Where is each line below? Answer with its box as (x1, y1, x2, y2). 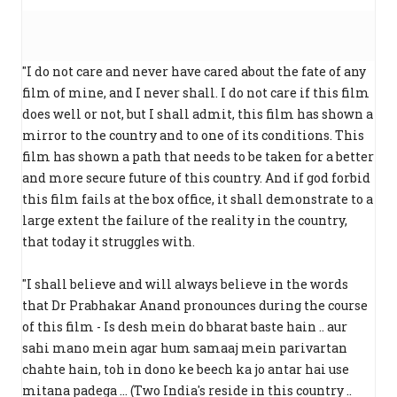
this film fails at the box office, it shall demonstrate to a (22, 191, 373, 208)
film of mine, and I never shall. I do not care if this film (22, 84, 370, 102)
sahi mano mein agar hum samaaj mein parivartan (22, 339, 347, 357)
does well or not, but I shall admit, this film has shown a (22, 105, 373, 123)
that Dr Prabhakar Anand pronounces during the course (22, 297, 368, 315)
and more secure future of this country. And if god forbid (22, 169, 370, 187)
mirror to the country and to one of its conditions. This (22, 127, 364, 144)
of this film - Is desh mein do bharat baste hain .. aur (22, 318, 347, 336)
